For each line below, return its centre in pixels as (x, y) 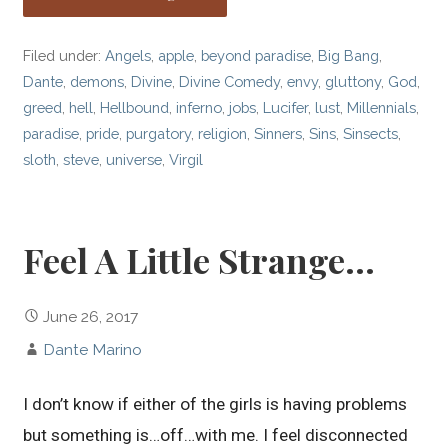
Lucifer (286, 107)
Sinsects (371, 133)
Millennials (382, 107)
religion (223, 133)
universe (134, 159)
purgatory (159, 133)
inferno (199, 107)
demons (97, 81)
